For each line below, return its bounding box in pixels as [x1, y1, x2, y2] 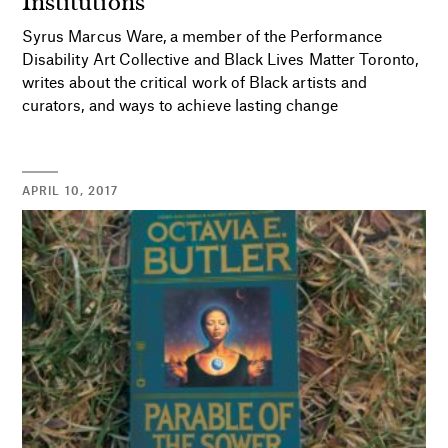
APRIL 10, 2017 [22, 183, 119, 198]
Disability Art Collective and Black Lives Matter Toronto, [22, 49, 419, 69]
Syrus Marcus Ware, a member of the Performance [22, 26, 382, 46]
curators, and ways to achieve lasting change [22, 95, 338, 115]
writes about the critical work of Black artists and [22, 72, 368, 92]
